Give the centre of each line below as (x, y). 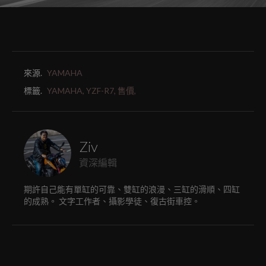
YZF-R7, (101, 91)
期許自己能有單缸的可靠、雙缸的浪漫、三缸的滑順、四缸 (132, 189)
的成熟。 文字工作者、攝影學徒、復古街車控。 (112, 201)
